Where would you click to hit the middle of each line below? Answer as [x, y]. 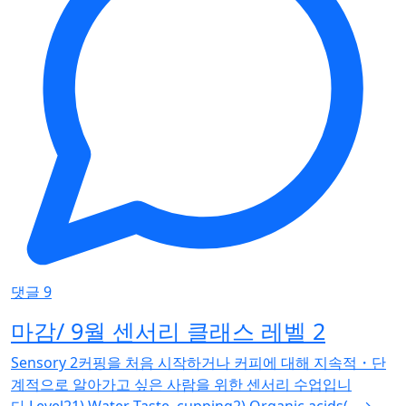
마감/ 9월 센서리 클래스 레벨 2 [168, 331]
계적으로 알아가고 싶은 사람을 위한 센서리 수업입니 [181, 385]
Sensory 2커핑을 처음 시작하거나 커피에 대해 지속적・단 [198, 363]
